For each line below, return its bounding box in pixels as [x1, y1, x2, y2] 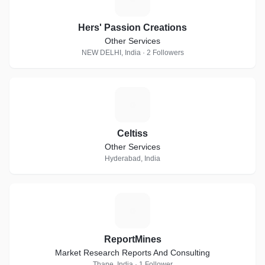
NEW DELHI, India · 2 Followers [81, 49, 184, 57]
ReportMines [104, 234, 161, 244]
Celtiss [117, 128, 148, 138]
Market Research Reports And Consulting [54, 248, 211, 257]
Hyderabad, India [105, 154, 160, 163]
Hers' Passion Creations [78, 22, 187, 33]
